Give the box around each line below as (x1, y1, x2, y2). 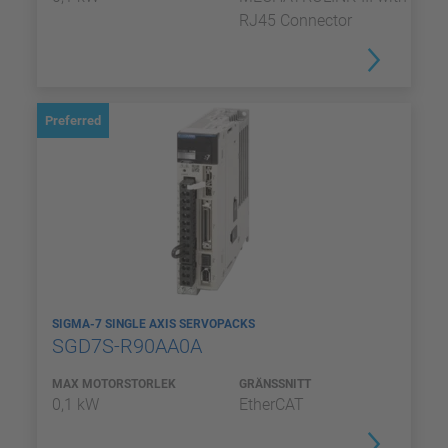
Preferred (45, 113, 101, 128)
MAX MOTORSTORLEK (52, 377, 176, 391)
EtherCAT (239, 395, 304, 414)
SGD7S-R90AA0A (52, 334, 207, 358)
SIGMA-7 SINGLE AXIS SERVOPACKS (52, 317, 258, 331)
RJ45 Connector (239, 11, 352, 30)
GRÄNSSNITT (239, 377, 311, 391)
